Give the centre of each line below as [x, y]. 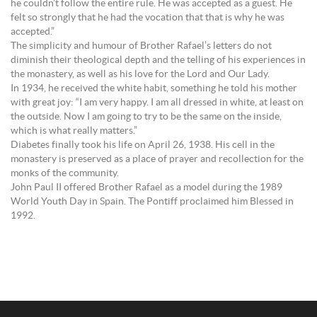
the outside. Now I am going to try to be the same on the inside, [146, 117]
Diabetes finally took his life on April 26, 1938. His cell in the [143, 145]
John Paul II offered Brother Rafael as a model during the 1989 [146, 188]
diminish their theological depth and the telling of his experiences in [158, 60]
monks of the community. [65, 173]
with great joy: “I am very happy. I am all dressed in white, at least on [157, 103]
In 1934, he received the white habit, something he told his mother [154, 88]
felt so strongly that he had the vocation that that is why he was [148, 18]
